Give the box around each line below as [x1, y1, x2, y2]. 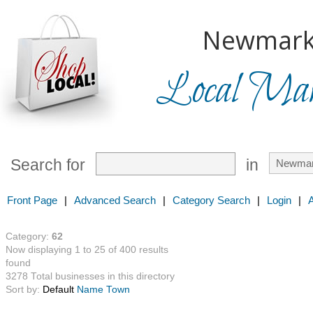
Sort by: [6, 284, 43, 295]
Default [43, 284, 74, 295]
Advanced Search [74, 194, 156, 206]
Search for [10, 156, 85, 174]
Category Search [173, 194, 250, 206]
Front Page [7, 194, 57, 206]
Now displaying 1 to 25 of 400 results [6, 245, 168, 255]
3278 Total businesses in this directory [6, 271, 175, 282]
